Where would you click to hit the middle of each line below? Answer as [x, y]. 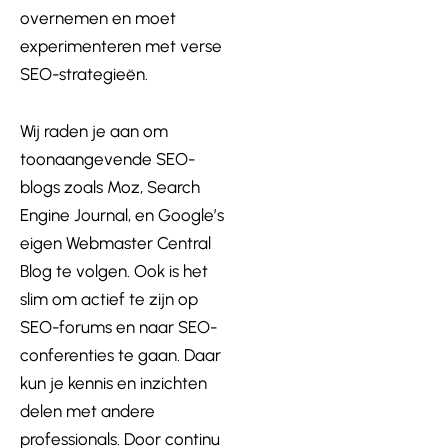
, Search [170, 187]
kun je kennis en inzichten [113, 383]
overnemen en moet [98, 17]
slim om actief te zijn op [109, 299]
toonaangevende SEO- [107, 159]
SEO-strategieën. [84, 73]
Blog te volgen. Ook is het [114, 271]
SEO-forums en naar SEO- [118, 327]
